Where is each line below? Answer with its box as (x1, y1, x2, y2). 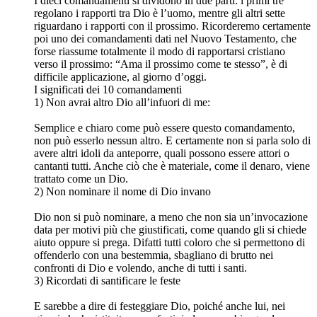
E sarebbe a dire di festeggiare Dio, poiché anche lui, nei (34, 300, 285, 313)
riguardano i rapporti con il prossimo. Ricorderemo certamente (34, 20, 311, 33)
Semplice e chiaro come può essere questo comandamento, (34, 122, 295, 134)
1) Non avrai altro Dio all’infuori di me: (34, 96, 210, 109)
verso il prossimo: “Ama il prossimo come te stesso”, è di (34, 58, 287, 71)
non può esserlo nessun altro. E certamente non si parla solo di (34, 134, 311, 147)
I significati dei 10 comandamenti (34, 83, 182, 96)
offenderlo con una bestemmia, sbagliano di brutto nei (34, 249, 273, 262)
